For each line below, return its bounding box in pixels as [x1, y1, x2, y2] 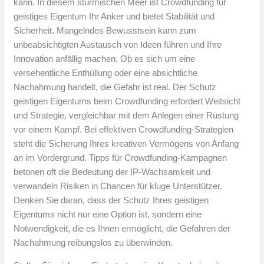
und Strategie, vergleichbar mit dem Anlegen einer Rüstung [14, 110, 239, 121]
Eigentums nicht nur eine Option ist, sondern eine [14, 209, 202, 220]
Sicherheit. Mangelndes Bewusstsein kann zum [14, 25, 197, 36]
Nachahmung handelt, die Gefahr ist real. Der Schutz [14, 82, 217, 93]
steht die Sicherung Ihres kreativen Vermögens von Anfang [14, 138, 239, 149]
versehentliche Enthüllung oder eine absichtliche [14, 68, 198, 78]
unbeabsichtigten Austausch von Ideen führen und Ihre [14, 39, 222, 50]
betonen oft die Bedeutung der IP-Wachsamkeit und [14, 167, 211, 177]
